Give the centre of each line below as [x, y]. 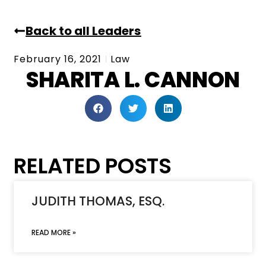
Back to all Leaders [83, 31]
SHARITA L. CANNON [133, 80]
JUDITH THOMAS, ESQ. [98, 201]
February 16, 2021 [58, 59]
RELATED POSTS [93, 166]
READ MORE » [54, 232]
